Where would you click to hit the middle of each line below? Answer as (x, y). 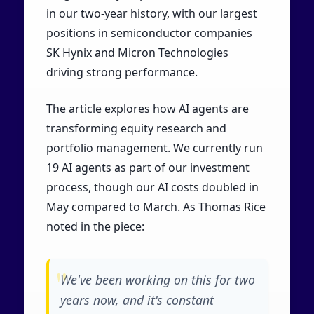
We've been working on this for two (157, 280)
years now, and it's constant (137, 300)
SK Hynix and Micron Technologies (137, 53)
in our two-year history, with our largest (151, 14)
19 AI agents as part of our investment (148, 168)
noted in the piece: (95, 227)
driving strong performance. (122, 73)
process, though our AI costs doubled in (152, 187)
